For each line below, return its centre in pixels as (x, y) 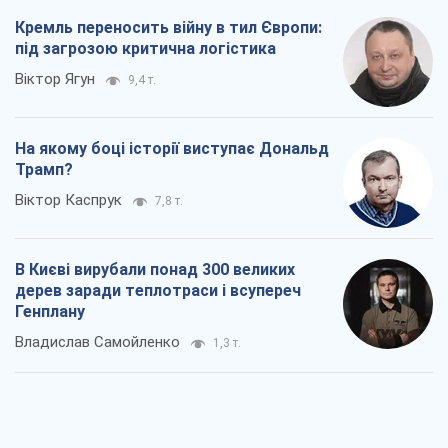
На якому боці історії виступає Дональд (172, 149)
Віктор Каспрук (68, 200)
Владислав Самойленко (97, 342)
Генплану (50, 312)
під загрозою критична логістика (145, 49)
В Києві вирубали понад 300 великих (155, 270)
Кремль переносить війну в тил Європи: (168, 28)
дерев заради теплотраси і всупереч (158, 291)
